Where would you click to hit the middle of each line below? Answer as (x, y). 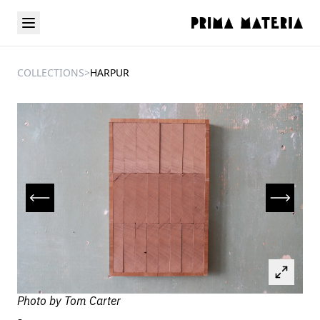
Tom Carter (92, 300)
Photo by (41, 300)
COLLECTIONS (51, 72)
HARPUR (110, 72)
